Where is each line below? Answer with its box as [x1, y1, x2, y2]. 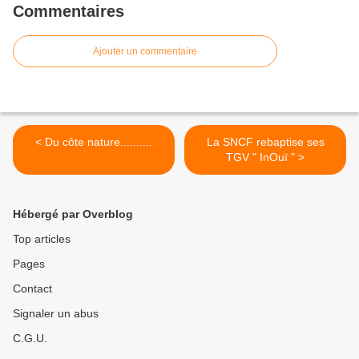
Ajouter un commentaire [93, 46, 197, 58]
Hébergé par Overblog [13, 208, 133, 221]
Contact [13, 282, 52, 296]
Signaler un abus [13, 307, 99, 321]
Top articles [13, 232, 71, 246]
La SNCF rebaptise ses [206, 135, 325, 149]
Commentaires [13, 2, 124, 21]
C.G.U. [13, 332, 47, 345]
